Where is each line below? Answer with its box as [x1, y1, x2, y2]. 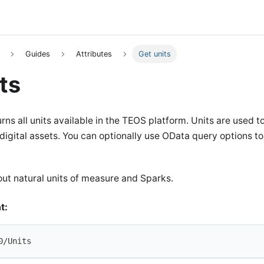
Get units [138, 49, 171, 59]
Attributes [76, 49, 113, 59]
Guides [25, 49, 50, 59]
